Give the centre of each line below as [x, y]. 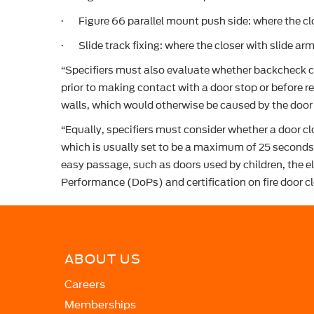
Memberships [100, 305]
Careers [85, 285]
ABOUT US [103, 259]
